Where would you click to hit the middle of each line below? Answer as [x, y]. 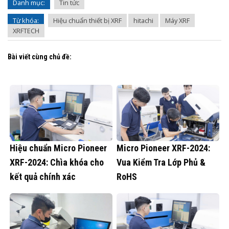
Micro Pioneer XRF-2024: [163, 148]
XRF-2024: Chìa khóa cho [57, 162]
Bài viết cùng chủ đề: [40, 56]
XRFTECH [26, 31]
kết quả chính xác [43, 176]
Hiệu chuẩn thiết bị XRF [87, 21]
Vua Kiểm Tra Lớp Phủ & [161, 162]
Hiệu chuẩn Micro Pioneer [58, 148]
